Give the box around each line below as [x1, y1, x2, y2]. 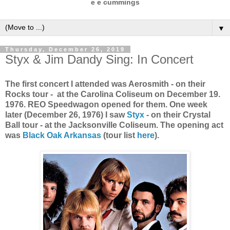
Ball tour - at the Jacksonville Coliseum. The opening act [5, 120, 223, 129]
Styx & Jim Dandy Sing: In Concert [5, 52, 194, 66]
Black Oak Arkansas [23, 130, 101, 140]
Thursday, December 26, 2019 [5, 46, 125, 52]
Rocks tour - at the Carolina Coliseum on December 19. [5, 89, 220, 99]
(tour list [101, 130, 137, 140]
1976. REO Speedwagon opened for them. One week [5, 100, 207, 109]
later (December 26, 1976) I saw [5, 110, 125, 119]
